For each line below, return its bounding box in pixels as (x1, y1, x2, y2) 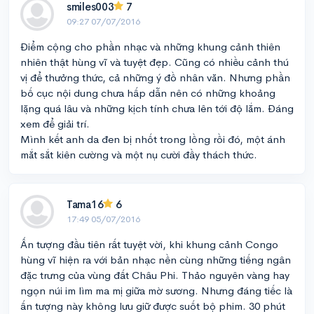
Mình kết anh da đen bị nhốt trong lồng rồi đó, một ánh (20, 132, 285, 146)
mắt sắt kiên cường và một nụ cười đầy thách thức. (20, 148, 257, 161)
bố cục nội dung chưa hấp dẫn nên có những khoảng (20, 86, 275, 100)
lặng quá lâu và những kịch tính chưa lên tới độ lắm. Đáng (20, 102, 294, 115)
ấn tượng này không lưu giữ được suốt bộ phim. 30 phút (20, 299, 285, 313)
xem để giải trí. (20, 117, 90, 130)
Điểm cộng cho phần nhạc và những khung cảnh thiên (20, 40, 280, 53)
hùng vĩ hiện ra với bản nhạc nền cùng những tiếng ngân (20, 253, 291, 266)
